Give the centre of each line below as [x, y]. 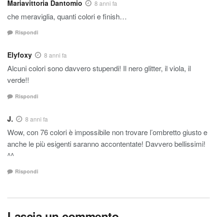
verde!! [18, 80]
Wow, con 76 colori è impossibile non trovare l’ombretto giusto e [107, 132]
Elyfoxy [20, 55]
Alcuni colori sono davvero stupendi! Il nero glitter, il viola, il [99, 68]
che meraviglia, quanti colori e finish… [67, 16]
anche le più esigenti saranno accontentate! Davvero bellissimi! [106, 143]
